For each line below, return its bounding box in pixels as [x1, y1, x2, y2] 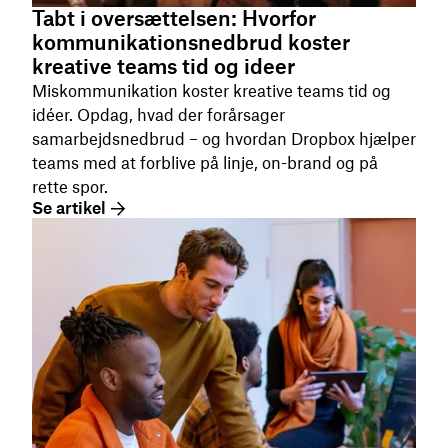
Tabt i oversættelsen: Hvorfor [32, 6, 316, 32]
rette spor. [32, 177, 108, 198]
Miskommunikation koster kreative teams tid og [32, 81, 391, 102]
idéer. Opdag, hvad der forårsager [32, 105, 285, 126]
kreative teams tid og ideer [32, 54, 295, 80]
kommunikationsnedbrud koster [32, 30, 350, 56]
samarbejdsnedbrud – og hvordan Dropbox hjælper [32, 129, 416, 150]
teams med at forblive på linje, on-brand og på [32, 153, 378, 174]
